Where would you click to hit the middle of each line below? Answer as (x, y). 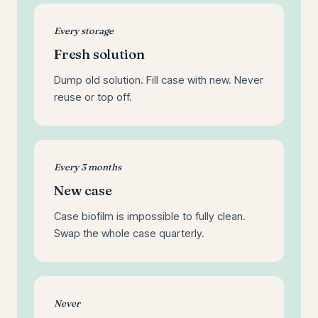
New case (83, 190)
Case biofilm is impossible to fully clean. (150, 216)
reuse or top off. (93, 97)
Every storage (84, 31)
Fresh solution (99, 54)
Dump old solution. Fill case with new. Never (159, 80)
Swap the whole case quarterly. (129, 233)
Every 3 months (88, 167)
